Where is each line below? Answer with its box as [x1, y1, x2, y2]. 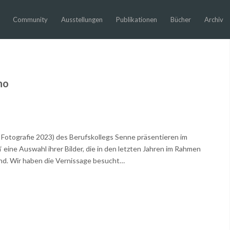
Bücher [170, 15, 191, 24]
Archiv [204, 15, 223, 24]
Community [12, 15, 48, 24]
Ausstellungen [61, 15, 103, 24]
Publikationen [116, 15, 157, 24]
